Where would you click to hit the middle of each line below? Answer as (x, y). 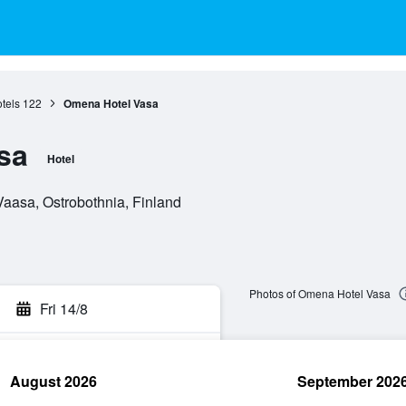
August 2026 (53, 381)
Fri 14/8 (64, 309)
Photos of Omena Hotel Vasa (319, 294)
